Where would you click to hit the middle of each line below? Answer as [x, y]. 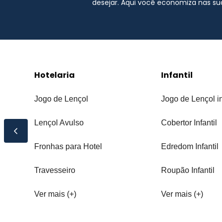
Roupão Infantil [188, 170]
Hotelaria [55, 75]
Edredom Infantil [190, 147]
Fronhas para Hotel [68, 147]
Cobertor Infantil [189, 123]
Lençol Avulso [59, 123]
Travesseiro [55, 170]
